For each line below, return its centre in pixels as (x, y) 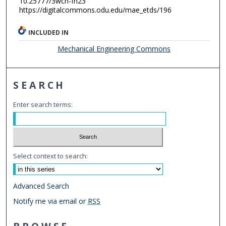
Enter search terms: (43, 104)
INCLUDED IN (49, 32)
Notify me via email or (51, 201)
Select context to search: (51, 156)
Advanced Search (41, 186)
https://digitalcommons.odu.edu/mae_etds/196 (95, 10)
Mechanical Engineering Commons (114, 48)
